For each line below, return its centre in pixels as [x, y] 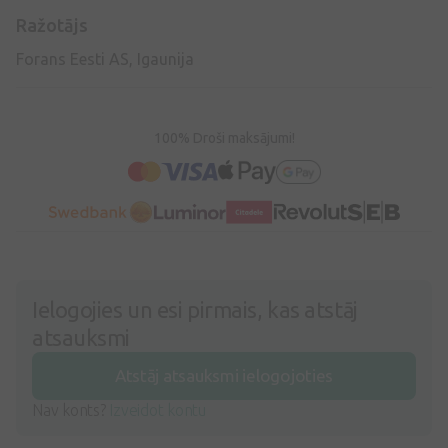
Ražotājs [52, 24]
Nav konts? [71, 409]
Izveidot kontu [158, 409]
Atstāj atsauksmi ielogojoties [224, 375]
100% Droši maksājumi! [224, 137]
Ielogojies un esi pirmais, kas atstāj [195, 309]
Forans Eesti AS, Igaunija [105, 58]
